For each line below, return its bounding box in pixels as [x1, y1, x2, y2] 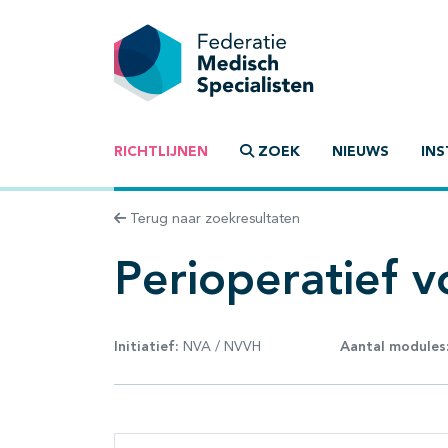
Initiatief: [114, 339, 179, 354]
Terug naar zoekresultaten [126, 212, 300, 227]
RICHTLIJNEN [114, 145, 208, 160]
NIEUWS [332, 145, 389, 160]
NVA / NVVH [179, 339, 261, 354]
